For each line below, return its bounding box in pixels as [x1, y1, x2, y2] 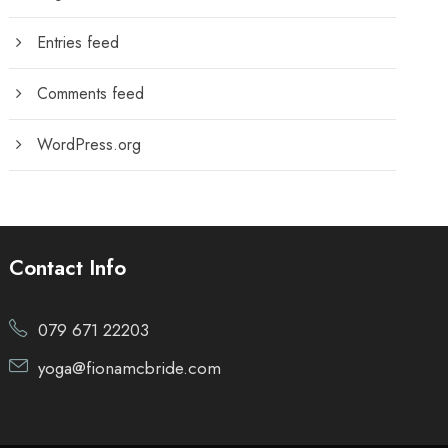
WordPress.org [37, 133, 142, 156]
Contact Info [9, 253, 127, 283]
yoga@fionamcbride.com [38, 356, 222, 380]
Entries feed [37, 31, 120, 54]
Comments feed [37, 82, 145, 105]
